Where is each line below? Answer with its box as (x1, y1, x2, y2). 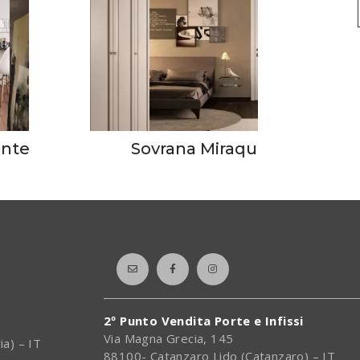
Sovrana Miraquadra (131, 139, 294, 159)
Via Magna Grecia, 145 (104, 330, 234, 347)
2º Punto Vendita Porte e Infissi (104, 313, 304, 329)
